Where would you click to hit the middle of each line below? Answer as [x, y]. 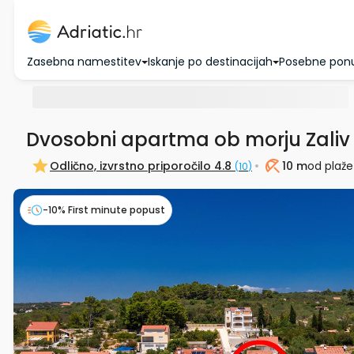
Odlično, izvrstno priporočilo [130, 166]
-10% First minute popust [104, 210]
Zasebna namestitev [84, 62]
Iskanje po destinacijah [210, 62]
